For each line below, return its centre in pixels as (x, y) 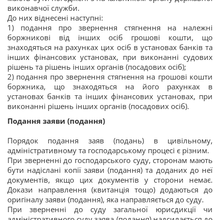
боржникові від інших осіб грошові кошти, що (110, 38)
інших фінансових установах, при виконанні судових (110, 57)
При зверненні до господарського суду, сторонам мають (110, 160)
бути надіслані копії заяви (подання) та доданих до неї (110, 170)
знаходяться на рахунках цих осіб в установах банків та (110, 47)
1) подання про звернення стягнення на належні (110, 28)
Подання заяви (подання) (56, 121)
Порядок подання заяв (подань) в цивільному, (110, 141)
